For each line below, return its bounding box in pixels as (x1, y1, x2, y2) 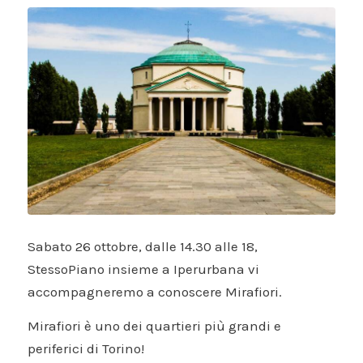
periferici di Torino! (27, 340, 144, 357)
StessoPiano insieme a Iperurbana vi (27, 260, 259, 277)
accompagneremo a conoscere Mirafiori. (27, 283, 282, 300)
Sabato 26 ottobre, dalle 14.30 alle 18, (27, 237, 258, 254)
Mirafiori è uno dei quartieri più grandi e (27, 318, 281, 335)
